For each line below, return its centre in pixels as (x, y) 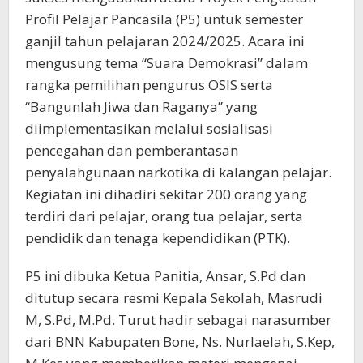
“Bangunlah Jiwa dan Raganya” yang (141, 106)
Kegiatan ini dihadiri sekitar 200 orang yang (166, 194)
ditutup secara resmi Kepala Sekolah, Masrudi (174, 297)
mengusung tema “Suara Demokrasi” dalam (167, 62)
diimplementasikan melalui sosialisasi (149, 128)
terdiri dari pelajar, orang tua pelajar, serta (164, 216)
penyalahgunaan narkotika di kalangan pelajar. (178, 172)
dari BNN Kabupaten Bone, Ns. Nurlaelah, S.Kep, (180, 341)
